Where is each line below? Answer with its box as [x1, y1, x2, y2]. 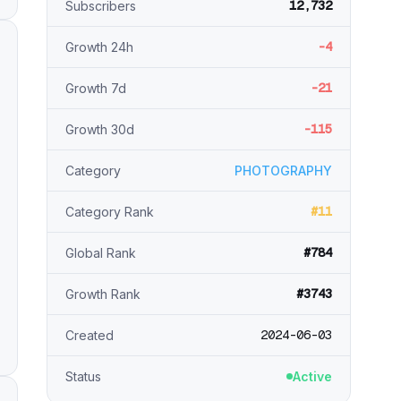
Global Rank [65, 245, 136, 260]
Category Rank [65, 204, 154, 219]
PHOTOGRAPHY [235, 163, 332, 178]
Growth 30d [65, 122, 134, 137]
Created [65, 328, 114, 343]
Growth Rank [65, 286, 141, 302]
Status [65, 369, 101, 384]
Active [293, 369, 332, 384]
